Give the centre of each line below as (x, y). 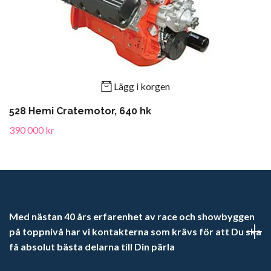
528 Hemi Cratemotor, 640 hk (80, 111)
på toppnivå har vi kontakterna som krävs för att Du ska (135, 232)
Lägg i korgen (142, 86)
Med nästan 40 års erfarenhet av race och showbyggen (132, 217)
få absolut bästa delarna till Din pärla (92, 247)
